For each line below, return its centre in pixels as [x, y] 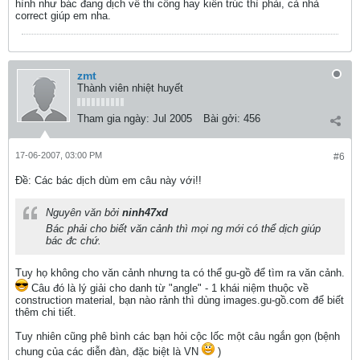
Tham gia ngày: [113, 119]
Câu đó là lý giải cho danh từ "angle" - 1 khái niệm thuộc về [168, 288]
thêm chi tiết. [46, 312]
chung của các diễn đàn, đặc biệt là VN [108, 352]
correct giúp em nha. [63, 16]
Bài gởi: [222, 119]
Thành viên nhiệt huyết [130, 88]
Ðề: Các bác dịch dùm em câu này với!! [108, 180]
